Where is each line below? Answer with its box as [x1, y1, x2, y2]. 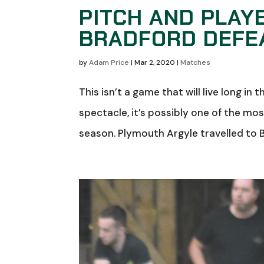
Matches [180, 57, 211, 67]
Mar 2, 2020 [134, 57, 176, 67]
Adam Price [89, 57, 130, 67]
